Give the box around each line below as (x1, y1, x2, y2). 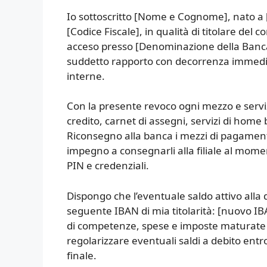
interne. (67, 69, 105, 83)
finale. (67, 248, 97, 262)
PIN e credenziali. (67, 159, 149, 172)
